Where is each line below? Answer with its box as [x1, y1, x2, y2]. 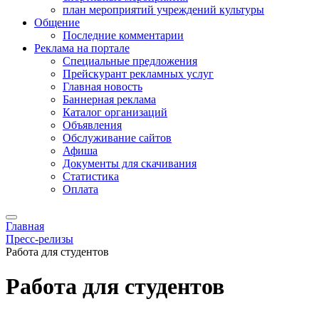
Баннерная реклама [63, 93, 156, 105]
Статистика [63, 170, 119, 182]
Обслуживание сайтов [63, 132, 172, 144]
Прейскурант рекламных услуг [63, 68, 214, 80]
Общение [34, 16, 80, 28]
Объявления [63, 119, 122, 131]
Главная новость [63, 80, 142, 93]
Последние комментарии [63, 29, 184, 41]
